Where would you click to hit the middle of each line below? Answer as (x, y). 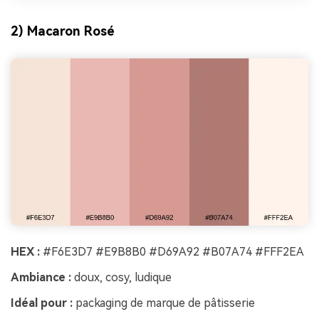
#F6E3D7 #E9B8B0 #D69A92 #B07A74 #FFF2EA (172, 252)
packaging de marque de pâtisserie (164, 303)
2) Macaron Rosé (63, 31)
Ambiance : (41, 278)
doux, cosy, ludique (121, 278)
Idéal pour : (42, 303)
